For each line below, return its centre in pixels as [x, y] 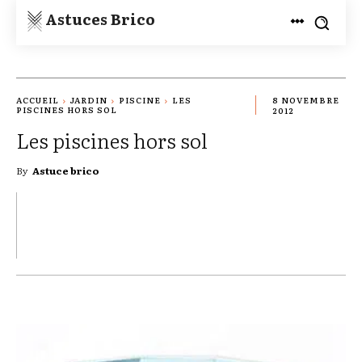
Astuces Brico [100, 19]
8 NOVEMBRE [306, 100]
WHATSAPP [265, 224]
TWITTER [37, 224]
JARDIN [89, 100]
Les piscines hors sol [112, 140]
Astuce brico [66, 170]
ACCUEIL [38, 100]
